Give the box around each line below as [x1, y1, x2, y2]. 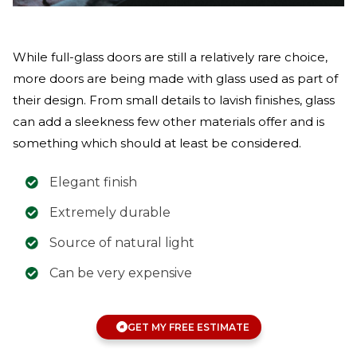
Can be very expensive [49, 265, 192, 280]
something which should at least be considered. [13, 135, 301, 151]
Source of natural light [49, 234, 194, 250]
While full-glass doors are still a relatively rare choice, [13, 49, 328, 65]
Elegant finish [49, 174, 137, 190]
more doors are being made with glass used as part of [13, 70, 338, 86]
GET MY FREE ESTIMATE [127, 320, 249, 333]
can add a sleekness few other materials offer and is [13, 113, 324, 129]
